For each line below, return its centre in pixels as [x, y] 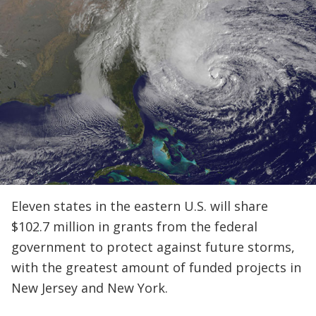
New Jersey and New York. [90, 288]
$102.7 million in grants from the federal [134, 227]
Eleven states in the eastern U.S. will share [140, 206]
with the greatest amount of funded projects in [156, 268]
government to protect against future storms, [153, 247]
